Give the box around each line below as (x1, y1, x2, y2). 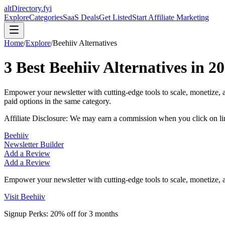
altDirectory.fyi (4, 4, 52, 13)
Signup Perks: (4, 209, 48, 218)
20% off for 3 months (50, 209, 118, 218)
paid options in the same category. (4, 96, 111, 105)
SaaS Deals (63, 13, 99, 22)
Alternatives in (100, 58, 208, 77)
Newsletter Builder (4, 140, 64, 149)
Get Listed (99, 13, 132, 22)
